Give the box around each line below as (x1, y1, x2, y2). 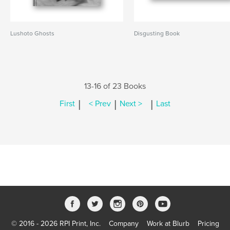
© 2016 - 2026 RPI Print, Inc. (11, 219, 101, 228)
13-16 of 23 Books (84, 81, 146, 91)
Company (108, 219, 139, 228)
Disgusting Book (134, 30, 180, 37)
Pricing (197, 219, 219, 228)
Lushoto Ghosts (10, 30, 54, 37)
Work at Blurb (146, 219, 189, 228)
